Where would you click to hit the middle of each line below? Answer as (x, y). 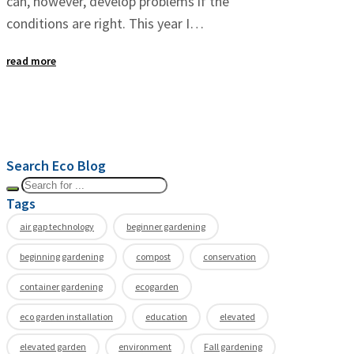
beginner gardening (166, 227)
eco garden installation (66, 317)
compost (153, 257)
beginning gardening (62, 257)
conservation (230, 257)
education (166, 317)
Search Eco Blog (56, 166)
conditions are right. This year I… (105, 24)
